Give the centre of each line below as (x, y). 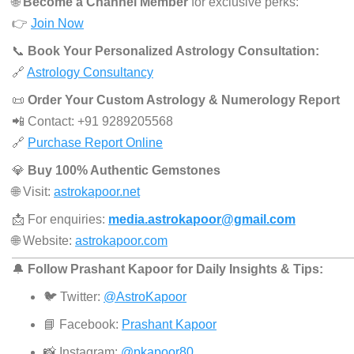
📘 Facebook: (83, 325)
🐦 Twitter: (73, 297)
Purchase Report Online (95, 143)
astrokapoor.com (121, 241)
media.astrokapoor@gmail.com (202, 220)
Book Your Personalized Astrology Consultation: (173, 51)
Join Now (57, 24)
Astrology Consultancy (90, 73)
